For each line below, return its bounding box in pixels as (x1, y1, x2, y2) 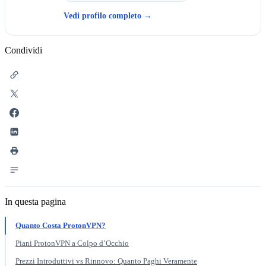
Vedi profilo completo (64, 11, 144, 20)
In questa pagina (5, 196, 66, 207)
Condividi (5, 45, 42, 55)
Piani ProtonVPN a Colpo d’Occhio (15, 238, 129, 248)
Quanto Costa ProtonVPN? (15, 220, 106, 230)
